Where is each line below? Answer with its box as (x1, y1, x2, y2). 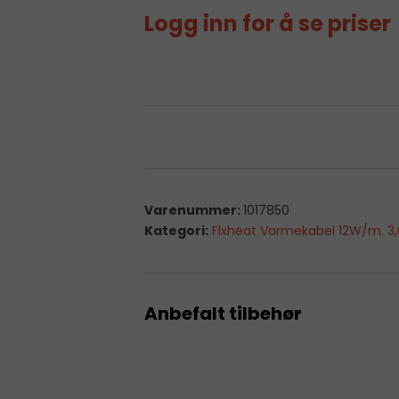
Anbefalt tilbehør (144, 300, 302, 326)
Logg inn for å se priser (144, 9, 391, 39)
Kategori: (144, 221, 208, 240)
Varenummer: (144, 200, 243, 219)
